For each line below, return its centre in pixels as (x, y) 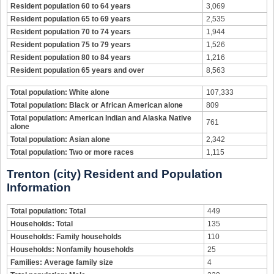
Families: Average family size (62, 262)
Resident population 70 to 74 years (71, 32)
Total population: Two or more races (72, 152)
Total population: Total (48, 211)
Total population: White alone (60, 92)
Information (39, 187)
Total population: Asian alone (60, 139)
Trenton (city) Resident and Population (115, 174)
